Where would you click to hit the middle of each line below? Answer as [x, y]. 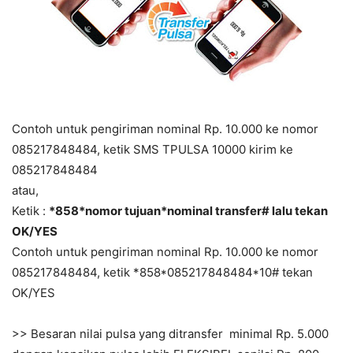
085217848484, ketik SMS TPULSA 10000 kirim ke [152, 150]
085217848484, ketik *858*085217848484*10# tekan [162, 273]
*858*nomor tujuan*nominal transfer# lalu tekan [188, 211]
